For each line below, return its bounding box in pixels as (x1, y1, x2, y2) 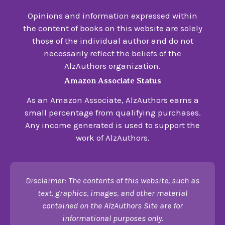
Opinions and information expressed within (28, 10, 197, 21)
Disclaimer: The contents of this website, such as (26, 175, 199, 186)
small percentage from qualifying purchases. (24, 107, 201, 118)
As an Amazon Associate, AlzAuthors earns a (26, 94, 199, 105)
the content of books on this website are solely (23, 23, 202, 33)
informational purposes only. (62, 213, 163, 223)
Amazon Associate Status (64, 76, 161, 85)
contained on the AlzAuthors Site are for (42, 200, 183, 211)
